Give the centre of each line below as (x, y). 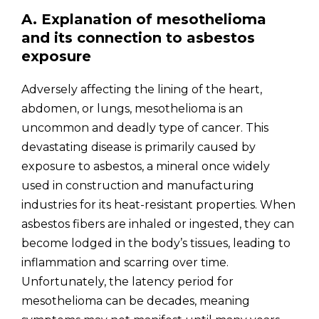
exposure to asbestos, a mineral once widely (146, 166)
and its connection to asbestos (138, 38)
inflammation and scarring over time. (125, 262)
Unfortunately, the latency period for (127, 282)
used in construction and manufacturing (138, 185)
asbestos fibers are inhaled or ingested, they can (158, 224)
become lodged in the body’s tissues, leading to (156, 243)
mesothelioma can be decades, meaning (136, 301)
